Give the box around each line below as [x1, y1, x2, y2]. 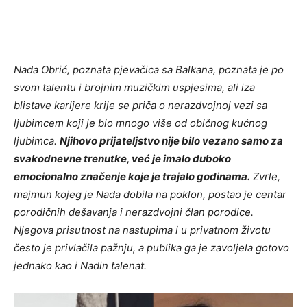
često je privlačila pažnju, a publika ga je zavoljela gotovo [14, 241, 289, 254]
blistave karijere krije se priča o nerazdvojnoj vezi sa [14, 98, 267, 112]
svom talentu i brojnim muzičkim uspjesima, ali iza [14, 80, 255, 94]
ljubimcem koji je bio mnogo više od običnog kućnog [14, 116, 267, 130]
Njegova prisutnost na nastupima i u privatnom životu [14, 223, 271, 236]
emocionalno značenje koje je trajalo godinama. [14, 169, 250, 183]
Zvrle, [250, 169, 280, 183]
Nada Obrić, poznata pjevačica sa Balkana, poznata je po [14, 62, 284, 76]
